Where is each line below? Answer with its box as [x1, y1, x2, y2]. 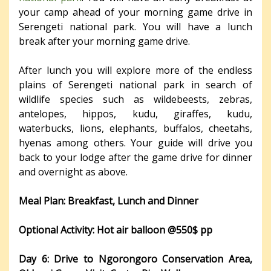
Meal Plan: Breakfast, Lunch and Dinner [19, 194, 198, 208]
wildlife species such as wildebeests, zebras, [19, 93, 252, 106]
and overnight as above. [19, 165, 128, 179]
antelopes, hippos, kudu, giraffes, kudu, [19, 107, 252, 121]
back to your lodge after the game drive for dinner [19, 151, 252, 165]
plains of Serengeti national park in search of [19, 78, 252, 92]
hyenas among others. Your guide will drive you [19, 136, 252, 150]
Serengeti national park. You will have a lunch [19, 20, 252, 34]
